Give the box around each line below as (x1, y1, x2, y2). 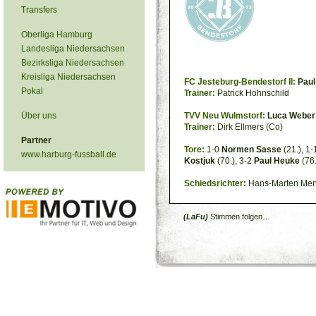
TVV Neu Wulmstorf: (184, 111, 265, 121)
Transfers (21, 5, 57, 15)
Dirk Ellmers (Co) (215, 122, 283, 132)
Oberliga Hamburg (21, 30, 92, 39)
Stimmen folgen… (208, 212, 270, 221)
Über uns (21, 111, 56, 121)
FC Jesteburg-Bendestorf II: (184, 77, 296, 87)
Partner (21, 135, 51, 145)
